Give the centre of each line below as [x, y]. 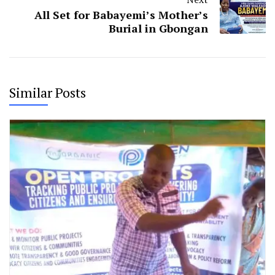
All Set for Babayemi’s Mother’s [121, 14]
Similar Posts [48, 92]
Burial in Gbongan [158, 28]
